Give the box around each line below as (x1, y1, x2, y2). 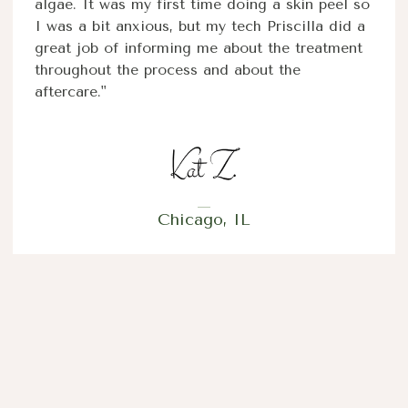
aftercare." (35, 83, 107, 101)
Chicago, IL (158, 209, 250, 229)
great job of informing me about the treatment (35, 39, 362, 57)
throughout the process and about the (35, 61, 301, 79)
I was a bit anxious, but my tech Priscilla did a (35, 17, 365, 36)
